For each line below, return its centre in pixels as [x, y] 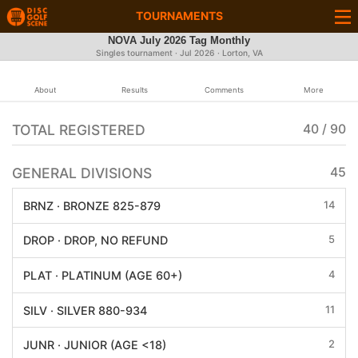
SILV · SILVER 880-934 [85, 310]
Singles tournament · [137, 53]
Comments [224, 90]
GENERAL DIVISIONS [82, 173]
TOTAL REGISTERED [79, 130]
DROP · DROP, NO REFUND [95, 241]
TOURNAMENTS [179, 16]
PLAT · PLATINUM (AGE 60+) [102, 275]
